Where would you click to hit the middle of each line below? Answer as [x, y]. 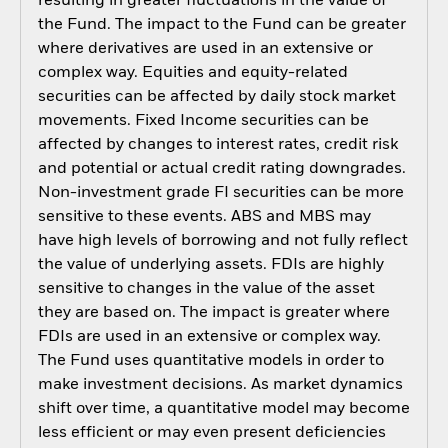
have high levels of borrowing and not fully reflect [222, 241]
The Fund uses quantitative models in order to [210, 361]
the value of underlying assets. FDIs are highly [210, 265]
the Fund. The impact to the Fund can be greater [221, 25]
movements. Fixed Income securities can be [203, 121]
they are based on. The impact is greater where [213, 313]
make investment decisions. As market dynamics [220, 385]
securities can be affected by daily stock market [216, 97]
